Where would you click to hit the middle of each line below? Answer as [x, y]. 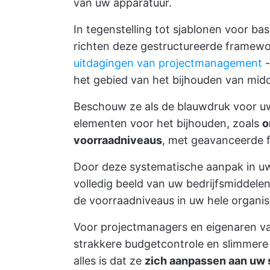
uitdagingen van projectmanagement [168, 63]
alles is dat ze [109, 261]
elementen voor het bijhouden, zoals [168, 123]
